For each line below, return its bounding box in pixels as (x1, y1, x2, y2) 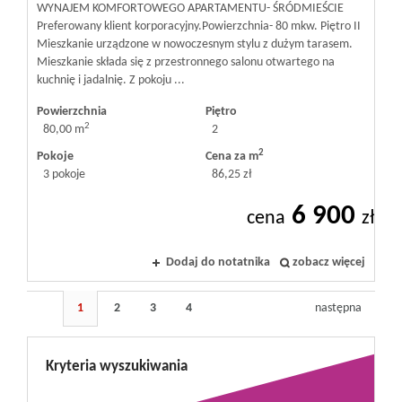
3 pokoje (42, 168, 85, 182)
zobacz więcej (293, 256, 365, 270)
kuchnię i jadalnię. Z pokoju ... (37, 74, 185, 88)
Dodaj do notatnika (166, 256, 270, 270)
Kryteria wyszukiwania (46, 359, 188, 375)
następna (315, 301, 362, 316)
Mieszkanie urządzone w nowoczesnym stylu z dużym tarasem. (37, 38, 353, 52)
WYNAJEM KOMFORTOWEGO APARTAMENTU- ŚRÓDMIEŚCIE (37, 2, 344, 16)
